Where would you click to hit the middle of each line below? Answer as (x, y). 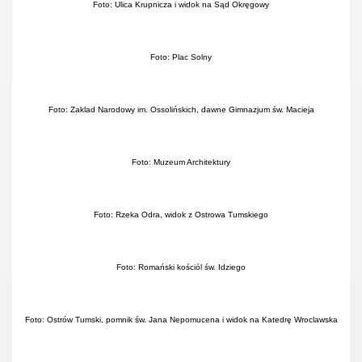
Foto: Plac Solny (181, 57)
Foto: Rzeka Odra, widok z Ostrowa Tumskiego (181, 215)
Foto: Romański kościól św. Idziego (181, 267)
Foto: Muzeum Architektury (181, 162)
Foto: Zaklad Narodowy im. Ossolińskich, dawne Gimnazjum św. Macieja (181, 109)
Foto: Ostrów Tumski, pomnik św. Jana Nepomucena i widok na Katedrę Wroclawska (181, 320)
